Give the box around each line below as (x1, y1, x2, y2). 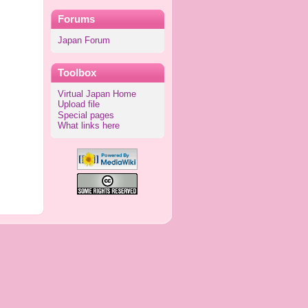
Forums (57, 13, 95, 25)
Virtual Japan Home (57, 89, 136, 100)
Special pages (57, 110, 114, 120)
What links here (57, 120, 120, 131)
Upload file (57, 100, 100, 110)
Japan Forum (57, 35, 110, 45)
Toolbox (57, 67, 96, 79)
